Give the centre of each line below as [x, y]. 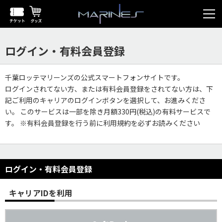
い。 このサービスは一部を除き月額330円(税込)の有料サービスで [108, 111]
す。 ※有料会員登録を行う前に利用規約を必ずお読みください [103, 123]
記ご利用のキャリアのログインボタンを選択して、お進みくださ [105, 100]
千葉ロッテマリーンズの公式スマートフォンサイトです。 [95, 77]
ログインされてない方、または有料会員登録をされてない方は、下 [109, 89]
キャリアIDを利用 [41, 193]
